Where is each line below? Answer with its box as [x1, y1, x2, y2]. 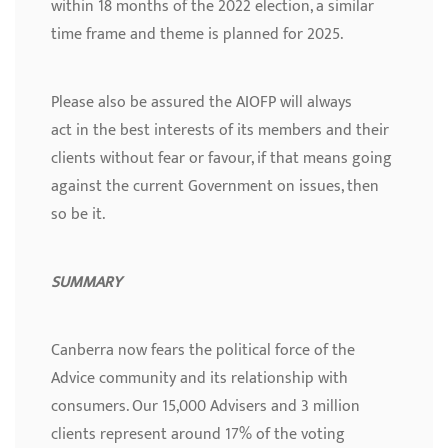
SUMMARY [51, 269, 121, 297]
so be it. [51, 201, 105, 229]
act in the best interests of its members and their [51, 117, 389, 145]
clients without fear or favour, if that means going [51, 145, 392, 173]
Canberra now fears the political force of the [51, 337, 355, 365]
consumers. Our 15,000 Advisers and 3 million [51, 393, 360, 421]
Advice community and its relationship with [51, 365, 348, 393]
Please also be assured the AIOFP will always [51, 89, 352, 117]
